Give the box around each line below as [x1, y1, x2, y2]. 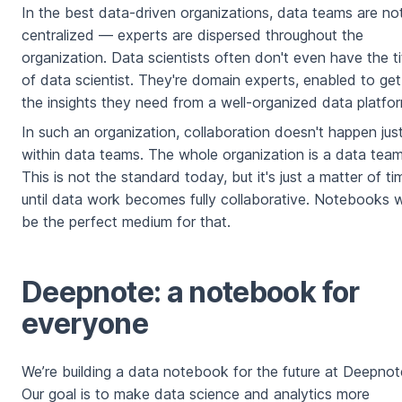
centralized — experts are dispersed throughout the [22, 26, 363, 45]
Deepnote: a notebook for [22, 275, 360, 310]
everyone [22, 306, 148, 342]
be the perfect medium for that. [22, 213, 231, 232]
